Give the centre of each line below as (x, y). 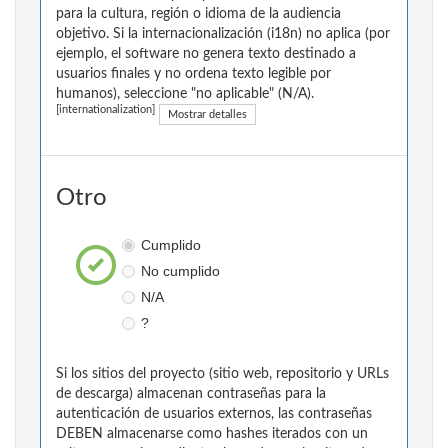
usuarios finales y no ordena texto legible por (193, 74)
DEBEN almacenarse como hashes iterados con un (212, 434)
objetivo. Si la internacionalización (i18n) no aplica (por (223, 34)
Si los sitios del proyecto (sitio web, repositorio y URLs (222, 374)
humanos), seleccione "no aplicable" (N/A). (185, 94)
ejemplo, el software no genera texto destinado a (206, 54)
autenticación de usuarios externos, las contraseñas (214, 414)
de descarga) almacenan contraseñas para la (191, 394)
